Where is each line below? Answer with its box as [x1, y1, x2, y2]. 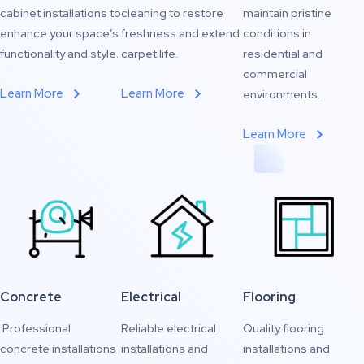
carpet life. [121, 46, 179, 61]
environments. [242, 87, 320, 102]
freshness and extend [121, 26, 240, 41]
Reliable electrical [121, 321, 217, 336]
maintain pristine [242, 6, 331, 20]
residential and [242, 46, 323, 61]
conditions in [242, 26, 311, 41]
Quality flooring [242, 321, 324, 336]
